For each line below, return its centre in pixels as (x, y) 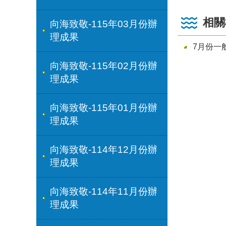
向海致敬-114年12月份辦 (104, 150)
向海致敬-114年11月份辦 (104, 191)
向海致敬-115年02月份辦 (104, 66)
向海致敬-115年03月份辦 (104, 24)
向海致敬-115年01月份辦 (104, 108)
